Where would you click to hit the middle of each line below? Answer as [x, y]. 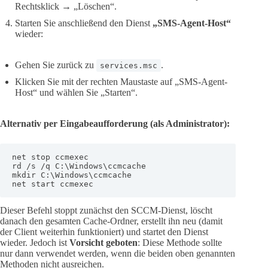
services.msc [129, 66]
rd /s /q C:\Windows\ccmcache [79, 166]
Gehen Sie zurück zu [56, 65]
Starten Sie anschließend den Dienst [84, 23]
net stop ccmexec [50, 157]
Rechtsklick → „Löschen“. [66, 7]
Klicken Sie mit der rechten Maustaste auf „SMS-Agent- [121, 82]
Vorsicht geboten [103, 243]
